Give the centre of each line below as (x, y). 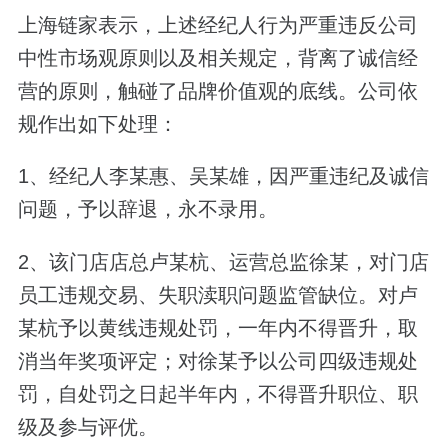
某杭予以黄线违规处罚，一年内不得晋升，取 (217, 327)
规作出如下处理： (97, 124)
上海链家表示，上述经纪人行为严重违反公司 (217, 25)
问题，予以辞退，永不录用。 (147, 209)
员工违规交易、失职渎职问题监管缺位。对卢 (217, 294)
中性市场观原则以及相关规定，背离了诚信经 (217, 58)
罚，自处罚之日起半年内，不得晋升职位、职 (217, 393)
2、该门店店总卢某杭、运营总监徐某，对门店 (223, 261)
